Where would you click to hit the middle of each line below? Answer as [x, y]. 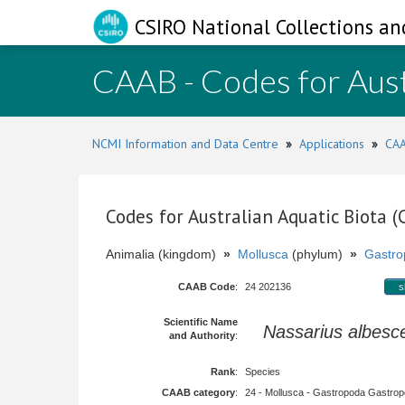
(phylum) [319, 254]
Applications [332, 144]
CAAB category [198, 392]
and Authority [202, 335]
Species [263, 372]
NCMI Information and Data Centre [185, 144]
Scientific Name [201, 322]
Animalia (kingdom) [165, 254]
